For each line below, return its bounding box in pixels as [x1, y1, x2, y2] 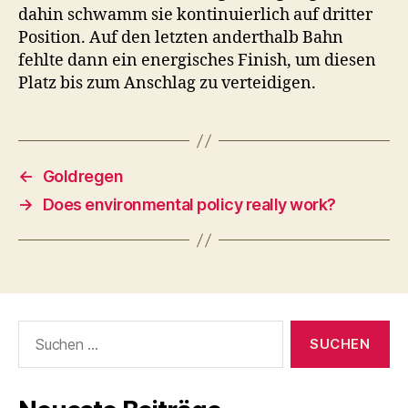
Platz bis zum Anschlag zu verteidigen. [18, 73, 316, 94]
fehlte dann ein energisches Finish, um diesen [18, 50, 376, 71]
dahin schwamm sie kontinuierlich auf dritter [18, 5, 372, 25]
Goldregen [42, 167, 124, 186]
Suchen [10, 320, 65, 339]
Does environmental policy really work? [42, 195, 336, 214]
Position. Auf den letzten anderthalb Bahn [18, 27, 343, 48]
